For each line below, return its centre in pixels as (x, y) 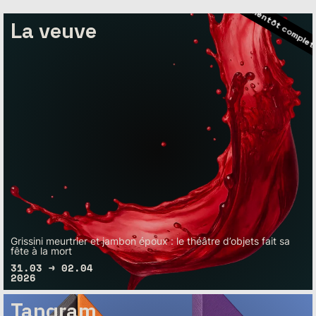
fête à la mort (42, 250)
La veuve (54, 31)
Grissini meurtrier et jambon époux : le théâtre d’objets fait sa (151, 241)
